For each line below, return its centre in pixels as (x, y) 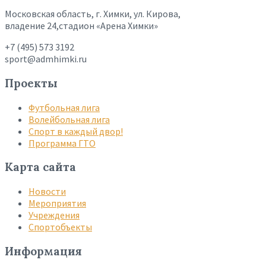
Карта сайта (40, 167)
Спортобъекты (60, 227)
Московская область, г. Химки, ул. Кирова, (93, 14)
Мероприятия (57, 203)
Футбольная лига (64, 107)
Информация (43, 251)
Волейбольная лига (69, 119)
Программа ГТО (62, 143)
